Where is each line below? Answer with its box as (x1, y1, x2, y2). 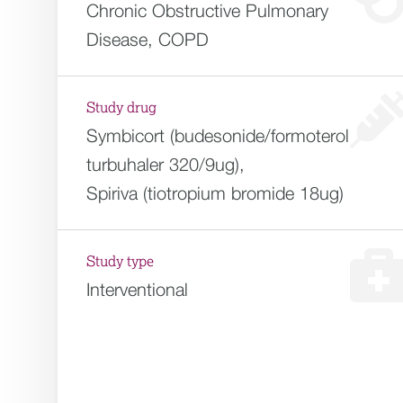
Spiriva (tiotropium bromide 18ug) (86, 183, 344, 203)
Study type (86, 255, 154, 269)
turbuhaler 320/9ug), (86, 154, 245, 175)
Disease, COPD (86, 29, 209, 49)
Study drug (86, 101, 157, 115)
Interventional (86, 279, 188, 300)
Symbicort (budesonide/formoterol (86, 125, 349, 146)
